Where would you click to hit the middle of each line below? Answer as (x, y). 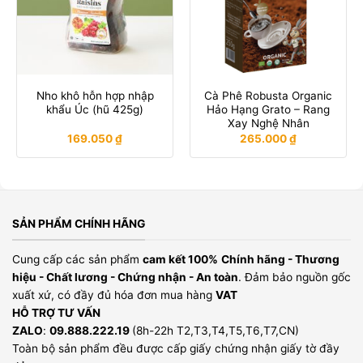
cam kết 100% (180, 259)
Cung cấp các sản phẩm (77, 259)
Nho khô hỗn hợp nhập (95, 96)
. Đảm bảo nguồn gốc (295, 277)
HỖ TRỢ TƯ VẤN (56, 312)
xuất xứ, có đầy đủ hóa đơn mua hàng (114, 295)
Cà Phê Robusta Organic (268, 96)
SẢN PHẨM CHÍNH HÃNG (79, 224)
